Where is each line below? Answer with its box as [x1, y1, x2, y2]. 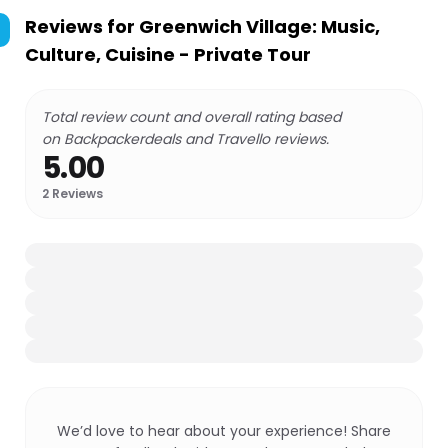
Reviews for [25, 14, 139, 39]
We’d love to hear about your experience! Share [57, 421, 391, 441]
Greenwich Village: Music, [139, 14, 380, 39]
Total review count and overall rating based [42, 107, 341, 127]
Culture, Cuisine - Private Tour [25, 42, 311, 67]
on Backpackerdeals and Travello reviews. [42, 129, 329, 149]
